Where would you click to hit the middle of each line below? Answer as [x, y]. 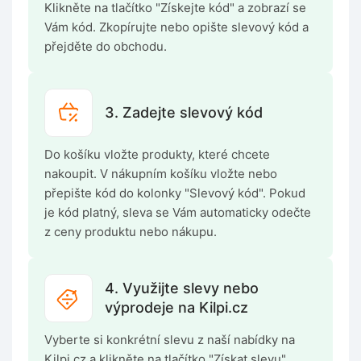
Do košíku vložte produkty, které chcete [157, 155]
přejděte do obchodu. [106, 47]
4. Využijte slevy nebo [182, 288]
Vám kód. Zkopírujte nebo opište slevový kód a [176, 27]
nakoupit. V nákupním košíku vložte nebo [161, 174]
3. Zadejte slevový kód [184, 113]
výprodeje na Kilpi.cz [176, 308]
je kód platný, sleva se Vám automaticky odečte [178, 213]
